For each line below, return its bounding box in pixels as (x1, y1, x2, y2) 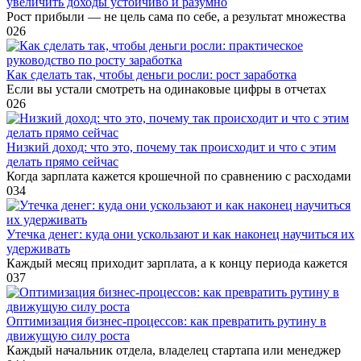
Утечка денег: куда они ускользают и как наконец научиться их (6, 227, 355, 242)
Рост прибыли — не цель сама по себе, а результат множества (6, 10, 346, 24)
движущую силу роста (6, 329, 130, 343)
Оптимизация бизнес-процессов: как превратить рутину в (6, 314, 326, 329)
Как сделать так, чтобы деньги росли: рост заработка (6, 68, 297, 82)
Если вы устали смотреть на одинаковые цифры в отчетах (6, 82, 326, 97)
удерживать (6, 242, 70, 256)
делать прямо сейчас (6, 155, 118, 169)
